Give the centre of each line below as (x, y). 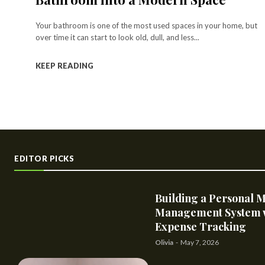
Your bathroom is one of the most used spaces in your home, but (146, 25)
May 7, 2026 (200, 243)
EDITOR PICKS (44, 158)
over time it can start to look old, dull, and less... (117, 37)
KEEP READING (64, 65)
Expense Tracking (201, 227)
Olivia (164, 243)
